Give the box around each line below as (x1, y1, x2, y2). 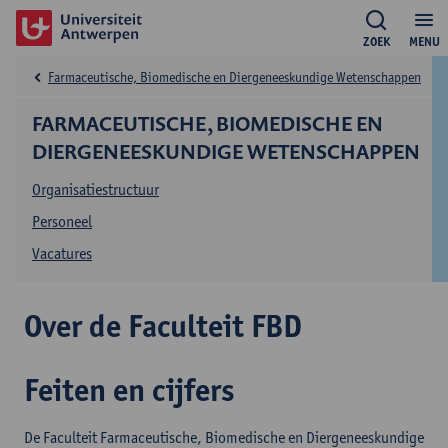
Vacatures (32, 244, 92, 263)
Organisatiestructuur (32, 180, 159, 199)
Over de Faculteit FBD (24, 306, 302, 345)
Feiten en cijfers (24, 370, 235, 409)
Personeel (32, 212, 92, 231)
